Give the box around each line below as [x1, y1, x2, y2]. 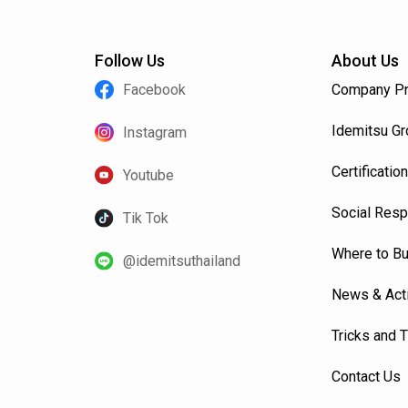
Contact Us [331, 367, 401, 385]
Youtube [123, 166, 175, 184]
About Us [331, 50, 399, 70]
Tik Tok [123, 209, 169, 227]
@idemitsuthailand [123, 251, 241, 270]
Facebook [123, 80, 187, 98]
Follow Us [95, 50, 165, 70]
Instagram [123, 123, 188, 141]
